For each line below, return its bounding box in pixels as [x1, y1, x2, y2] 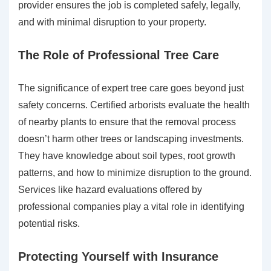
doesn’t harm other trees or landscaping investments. [18, 134, 244, 145]
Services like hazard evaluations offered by [18, 184, 202, 195]
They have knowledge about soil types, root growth [18, 151, 235, 162]
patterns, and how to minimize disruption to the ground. [18, 168, 252, 178]
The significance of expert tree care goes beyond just [18, 83, 244, 94]
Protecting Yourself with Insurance [18, 250, 218, 264]
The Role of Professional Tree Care [18, 48, 219, 62]
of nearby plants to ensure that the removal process [18, 117, 236, 128]
